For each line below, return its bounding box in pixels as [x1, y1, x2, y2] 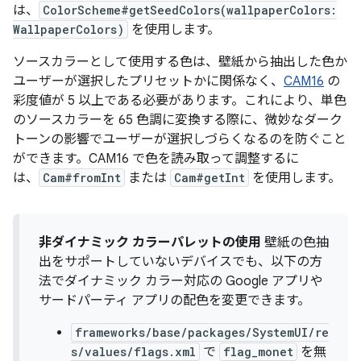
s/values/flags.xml [71, 343, 196, 359]
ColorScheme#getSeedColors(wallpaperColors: [43, 2, 337, 18]
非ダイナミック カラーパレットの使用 [39, 234, 261, 251]
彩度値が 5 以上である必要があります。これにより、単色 [13, 92, 346, 109]
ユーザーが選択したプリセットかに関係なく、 [13, 73, 284, 89]
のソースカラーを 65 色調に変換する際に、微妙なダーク [13, 111, 342, 128]
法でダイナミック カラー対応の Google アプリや [39, 272, 323, 289]
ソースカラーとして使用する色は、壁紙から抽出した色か [13, 53, 347, 70]
